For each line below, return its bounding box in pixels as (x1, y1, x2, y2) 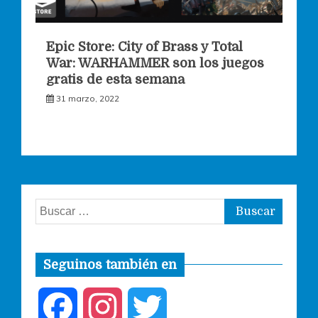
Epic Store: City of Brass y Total (46, 39, 243, 54)
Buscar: (35, 199, 72, 214)
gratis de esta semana (46, 72, 185, 87)
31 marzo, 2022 (56, 92, 119, 104)
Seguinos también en (43, 257, 177, 272)
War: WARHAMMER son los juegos (46, 55, 264, 70)
